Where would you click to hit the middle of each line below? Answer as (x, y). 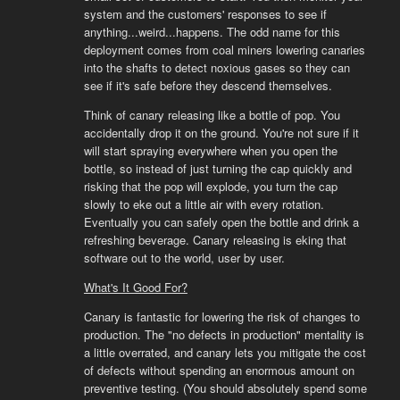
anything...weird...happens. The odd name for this (212, 32)
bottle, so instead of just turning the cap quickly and (217, 169)
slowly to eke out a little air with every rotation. (204, 204)
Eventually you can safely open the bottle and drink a (221, 222)
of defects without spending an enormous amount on (219, 371)
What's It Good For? (135, 287)
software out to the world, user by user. (184, 258)
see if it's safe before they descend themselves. (208, 86)
